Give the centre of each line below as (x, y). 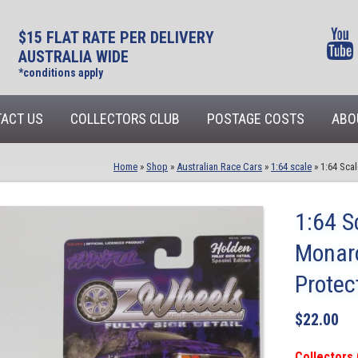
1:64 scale (291, 167)
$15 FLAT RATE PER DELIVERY (116, 38)
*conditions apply (60, 73)
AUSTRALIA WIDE (73, 57)
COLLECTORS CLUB (125, 119)
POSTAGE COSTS (256, 119)
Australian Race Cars (219, 167)
